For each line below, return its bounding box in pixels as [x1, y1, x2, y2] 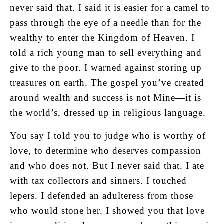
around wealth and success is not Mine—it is [10, 92, 201, 103]
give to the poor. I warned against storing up [10, 62, 202, 73]
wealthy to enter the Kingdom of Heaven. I [10, 32, 195, 43]
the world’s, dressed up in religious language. [10, 107, 206, 118]
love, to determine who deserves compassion [10, 145, 201, 156]
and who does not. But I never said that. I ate [10, 160, 204, 171]
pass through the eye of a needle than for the [10, 17, 201, 28]
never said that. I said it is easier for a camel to [10, 2, 210, 13]
